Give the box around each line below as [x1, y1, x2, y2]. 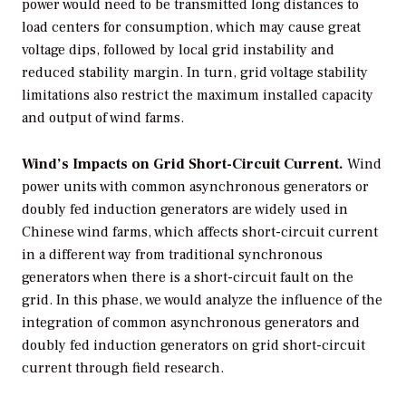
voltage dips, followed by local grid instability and [22, 40, 334, 59]
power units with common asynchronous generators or [22, 177, 369, 196]
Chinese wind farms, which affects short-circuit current [22, 222, 378, 241]
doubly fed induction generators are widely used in [22, 199, 348, 218]
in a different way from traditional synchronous [22, 245, 323, 264]
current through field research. [22, 358, 224, 377]
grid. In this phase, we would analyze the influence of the [22, 290, 382, 309]
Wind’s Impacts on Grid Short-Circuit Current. [22, 154, 343, 173]
